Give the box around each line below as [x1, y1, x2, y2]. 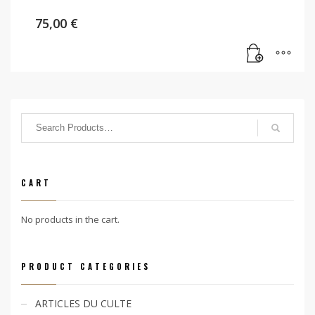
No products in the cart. [21, 212, 120, 226]
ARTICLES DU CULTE [35, 296, 131, 310]
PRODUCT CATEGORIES [21, 260, 150, 272]
